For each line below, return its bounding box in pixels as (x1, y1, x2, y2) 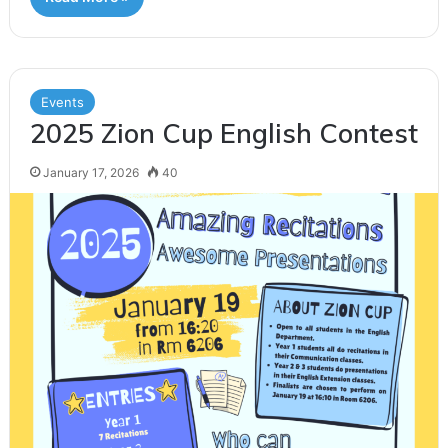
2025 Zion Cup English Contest (29, 115, 418, 150)
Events (40, 93, 84, 110)
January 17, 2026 (42, 164, 139, 180)
